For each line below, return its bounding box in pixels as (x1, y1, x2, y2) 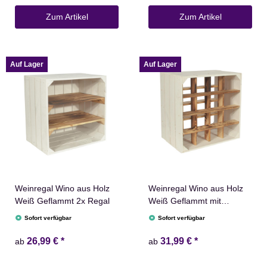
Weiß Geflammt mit (148, 195, 221, 206)
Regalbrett (148, 208, 188, 218)
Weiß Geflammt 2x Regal (15, 195, 110, 206)
